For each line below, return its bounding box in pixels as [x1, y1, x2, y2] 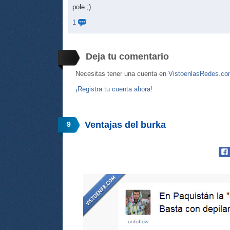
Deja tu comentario [86, 51, 169, 62]
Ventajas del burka [85, 119, 166, 130]
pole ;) [72, 3, 91, 11]
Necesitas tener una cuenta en [75, 69, 168, 78]
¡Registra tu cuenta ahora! [75, 85, 152, 93]
